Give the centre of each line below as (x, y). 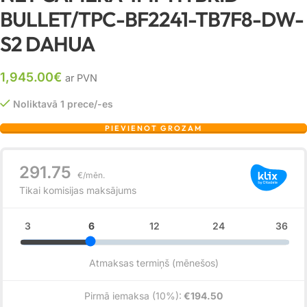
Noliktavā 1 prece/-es (63, 103)
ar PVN (81, 78)
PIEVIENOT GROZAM (153, 128)
